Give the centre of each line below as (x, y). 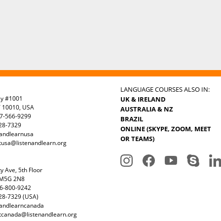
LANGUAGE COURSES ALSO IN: (165, 89)
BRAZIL (131, 119)
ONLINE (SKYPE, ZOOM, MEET (166, 129)
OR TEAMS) (137, 138)
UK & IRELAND (143, 99)
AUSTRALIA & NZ (147, 109)
